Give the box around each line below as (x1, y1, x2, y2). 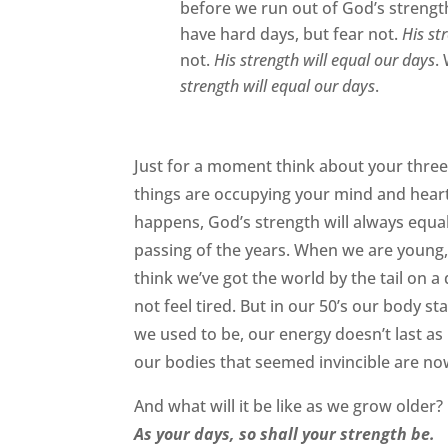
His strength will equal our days (214, 48, 436, 71)
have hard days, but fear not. (180, 22, 403, 45)
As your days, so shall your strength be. (134, 422, 436, 445)
